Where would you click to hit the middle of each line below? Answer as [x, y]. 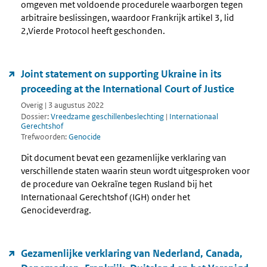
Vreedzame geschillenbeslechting [107, 116]
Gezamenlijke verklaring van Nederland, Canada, [132, 254]
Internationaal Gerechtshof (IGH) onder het [105, 197]
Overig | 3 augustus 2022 [62, 105]
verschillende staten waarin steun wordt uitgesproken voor [135, 171]
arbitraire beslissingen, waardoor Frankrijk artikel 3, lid [128, 18]
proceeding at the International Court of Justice [128, 89]
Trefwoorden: [45, 137]
